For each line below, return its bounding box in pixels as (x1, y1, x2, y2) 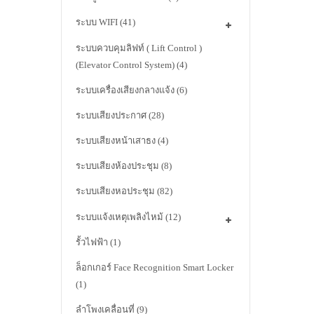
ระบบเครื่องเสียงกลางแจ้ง (76, 84, 175, 95)
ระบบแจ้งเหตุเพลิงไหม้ (76, 211, 163, 222)
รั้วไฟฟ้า (76, 236, 108, 247)
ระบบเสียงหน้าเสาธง (76, 135, 156, 146)
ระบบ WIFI (76, 17, 118, 28)
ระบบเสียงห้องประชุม (76, 161, 159, 172)
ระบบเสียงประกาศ (76, 109, 146, 121)
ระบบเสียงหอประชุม (76, 186, 155, 197)
